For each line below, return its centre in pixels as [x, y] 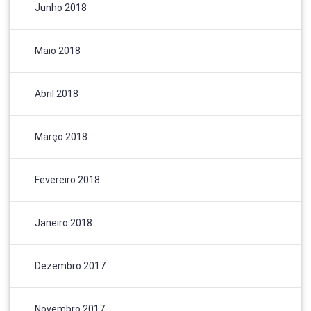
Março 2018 [61, 136]
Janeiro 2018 [64, 222]
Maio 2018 [58, 50]
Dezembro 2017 [70, 266]
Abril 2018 [57, 93]
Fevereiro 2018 [67, 179]
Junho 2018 [61, 7]
